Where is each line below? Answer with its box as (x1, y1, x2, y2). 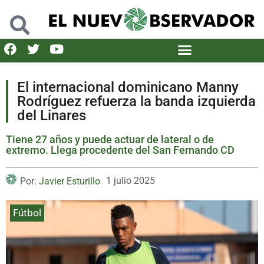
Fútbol (13, 206, 41, 219)
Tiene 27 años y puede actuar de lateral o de (6, 133, 214, 146)
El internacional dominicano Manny (17, 78, 239, 95)
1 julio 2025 (106, 174, 155, 186)
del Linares (17, 107, 86, 124)
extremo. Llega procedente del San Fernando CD (6, 143, 235, 156)
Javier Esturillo (39, 175, 100, 187)
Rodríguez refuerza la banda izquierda (17, 93, 256, 110)
